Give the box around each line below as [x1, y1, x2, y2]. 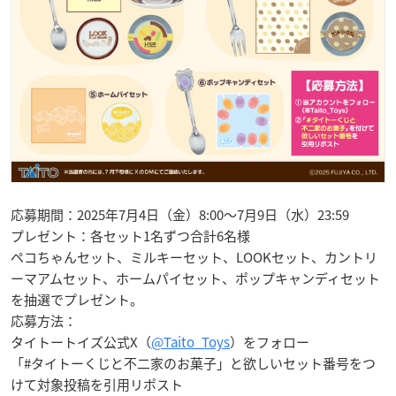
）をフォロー [230, 332, 309, 353]
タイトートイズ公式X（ [11, 332, 151, 353]
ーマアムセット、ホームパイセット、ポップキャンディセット [11, 269, 380, 289]
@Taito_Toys [151, 332, 230, 353]
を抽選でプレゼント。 [11, 290, 143, 310]
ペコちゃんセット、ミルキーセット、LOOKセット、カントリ [11, 247, 377, 268]
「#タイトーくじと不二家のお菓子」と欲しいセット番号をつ [11, 354, 376, 374]
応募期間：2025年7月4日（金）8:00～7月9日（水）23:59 [11, 205, 349, 225]
